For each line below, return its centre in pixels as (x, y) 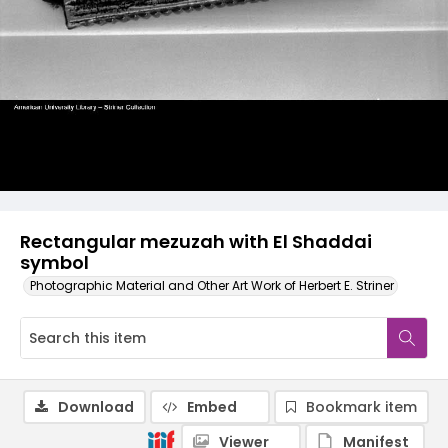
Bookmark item (361, 407)
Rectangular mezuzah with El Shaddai (196, 241)
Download (96, 407)
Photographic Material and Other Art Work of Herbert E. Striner (212, 285)
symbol (54, 262)
